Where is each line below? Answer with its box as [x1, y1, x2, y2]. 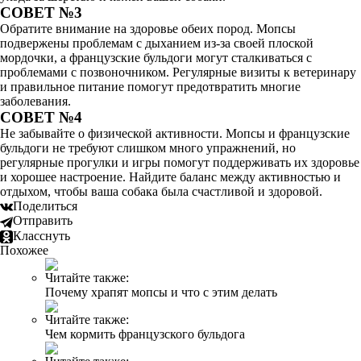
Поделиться [13, 199, 77, 213]
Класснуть [13, 228, 70, 243]
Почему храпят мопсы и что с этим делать [45, 284, 277, 299]
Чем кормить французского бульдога [45, 326, 245, 341]
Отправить [13, 214, 73, 228]
